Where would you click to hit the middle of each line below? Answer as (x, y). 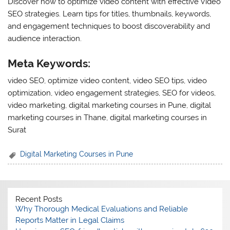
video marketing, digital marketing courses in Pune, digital (110, 106)
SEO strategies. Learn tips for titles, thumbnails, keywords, (110, 14)
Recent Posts (39, 199)
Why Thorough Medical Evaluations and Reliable (102, 209)
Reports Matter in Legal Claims (70, 221)
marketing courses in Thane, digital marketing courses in (108, 118)
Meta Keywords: (49, 63)
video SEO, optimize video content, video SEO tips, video (108, 81)
